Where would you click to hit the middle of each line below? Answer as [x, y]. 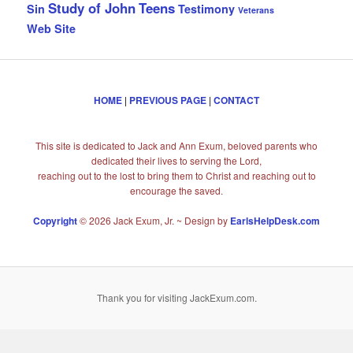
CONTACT [236, 100]
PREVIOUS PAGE [168, 100]
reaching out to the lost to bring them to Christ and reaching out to [176, 176]
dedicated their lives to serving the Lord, [176, 161]
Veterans [256, 10]
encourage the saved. [176, 191]
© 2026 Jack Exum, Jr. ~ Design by [154, 221]
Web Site [52, 29]
